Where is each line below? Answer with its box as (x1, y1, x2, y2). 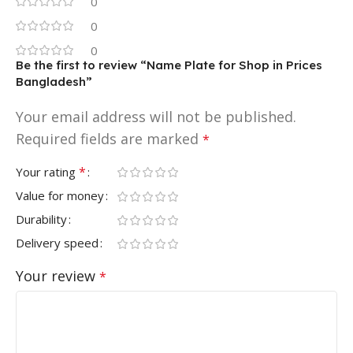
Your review (16, 266, 99, 285)
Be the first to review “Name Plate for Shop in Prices (16, 57, 322, 72)
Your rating (16, 163, 79, 180)
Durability (16, 210, 67, 227)
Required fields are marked (16, 128, 203, 148)
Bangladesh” (16, 73, 92, 89)
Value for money (16, 187, 104, 203)
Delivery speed (16, 234, 98, 251)
